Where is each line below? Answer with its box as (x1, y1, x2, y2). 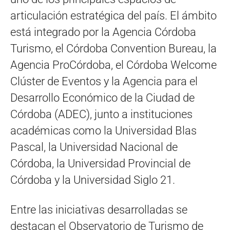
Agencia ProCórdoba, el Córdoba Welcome (10, 58, 217, 71)
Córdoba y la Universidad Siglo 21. (10, 173, 175, 186)
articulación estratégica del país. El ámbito (10, 9, 217, 22)
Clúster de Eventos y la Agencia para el (10, 74, 198, 88)
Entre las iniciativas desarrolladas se (10, 203, 187, 216)
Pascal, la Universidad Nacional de (10, 140, 178, 154)
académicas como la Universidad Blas (10, 124, 197, 137)
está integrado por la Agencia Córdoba (10, 25, 196, 39)
